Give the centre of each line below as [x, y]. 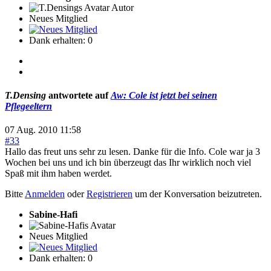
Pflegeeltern [28, 106]
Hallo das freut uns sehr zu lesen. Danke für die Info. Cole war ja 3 [132, 152]
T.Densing [25, 96]
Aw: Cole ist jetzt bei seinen [164, 96]
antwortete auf [78, 96]
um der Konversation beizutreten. [197, 194]
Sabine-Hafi [53, 215]
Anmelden [45, 194]
